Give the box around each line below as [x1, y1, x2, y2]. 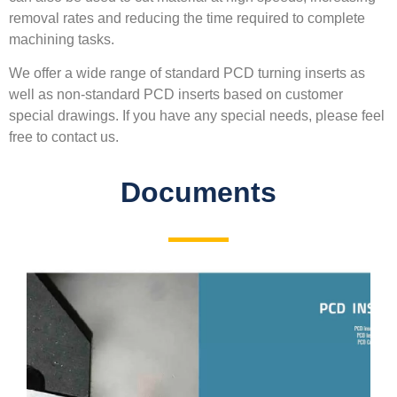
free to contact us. [9, 129, 119, 145]
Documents [121, 176, 276, 209]
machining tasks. [9, 31, 114, 47]
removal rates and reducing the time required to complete [9, 10, 365, 26]
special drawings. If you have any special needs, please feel [9, 108, 385, 124]
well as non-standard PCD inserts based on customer [9, 87, 343, 103]
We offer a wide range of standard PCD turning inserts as [9, 66, 365, 82]
